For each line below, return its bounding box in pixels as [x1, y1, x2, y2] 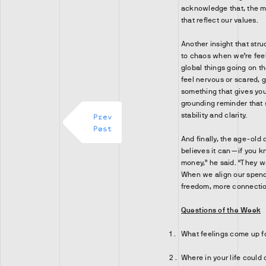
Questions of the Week [181, 206, 261, 214]
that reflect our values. [181, 16, 258, 24]
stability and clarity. [181, 111, 248, 119]
